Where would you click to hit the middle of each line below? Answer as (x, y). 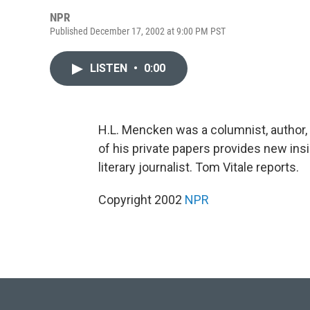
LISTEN (110, 68)
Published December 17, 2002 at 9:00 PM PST (138, 31)
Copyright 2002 (142, 200)
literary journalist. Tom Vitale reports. (199, 167)
